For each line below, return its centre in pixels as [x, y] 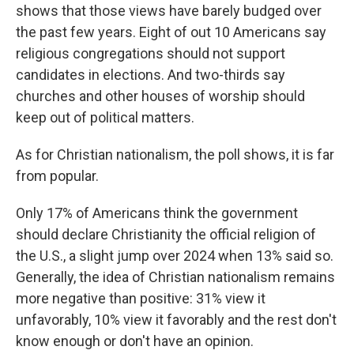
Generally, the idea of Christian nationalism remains [175, 277]
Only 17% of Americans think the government [157, 213]
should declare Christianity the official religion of [166, 234]
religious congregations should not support [151, 53]
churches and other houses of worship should [160, 96]
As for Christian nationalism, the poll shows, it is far [175, 154]
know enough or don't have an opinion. [135, 341]
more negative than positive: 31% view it [141, 298]
